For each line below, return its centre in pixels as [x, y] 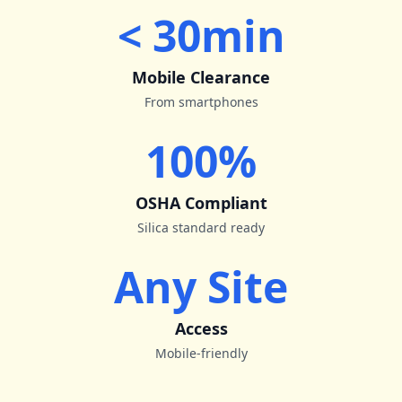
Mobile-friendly [201, 353]
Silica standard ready [201, 227]
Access [201, 328]
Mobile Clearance [201, 77]
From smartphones [201, 102]
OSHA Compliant [201, 203]
